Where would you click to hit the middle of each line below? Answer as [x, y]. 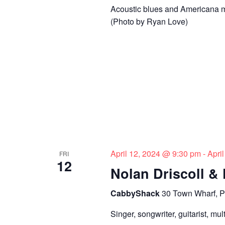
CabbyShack [136, 193]
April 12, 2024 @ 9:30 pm [155, 153]
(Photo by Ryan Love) [149, 21]
